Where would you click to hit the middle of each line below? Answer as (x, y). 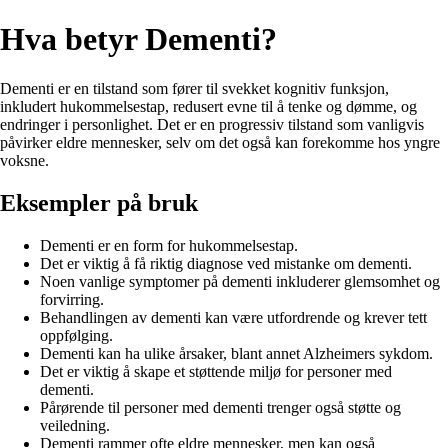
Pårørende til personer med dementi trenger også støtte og (220, 407)
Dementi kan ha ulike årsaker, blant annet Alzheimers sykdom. (236, 353)
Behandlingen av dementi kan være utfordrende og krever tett (233, 317)
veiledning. (75, 425)
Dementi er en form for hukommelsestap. (169, 245)
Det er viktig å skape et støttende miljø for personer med (216, 371)
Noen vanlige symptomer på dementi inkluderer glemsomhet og (240, 281)
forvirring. (72, 299)
